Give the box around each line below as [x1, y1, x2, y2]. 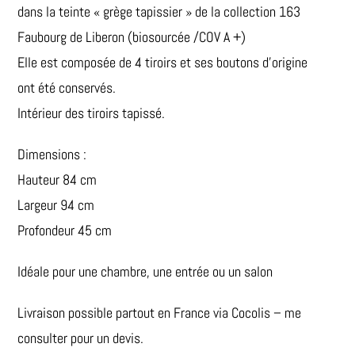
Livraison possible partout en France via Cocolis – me [17, 303, 302, 322]
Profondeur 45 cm [17, 220, 113, 239]
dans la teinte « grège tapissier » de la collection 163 [17, 2, 301, 21]
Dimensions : [17, 144, 87, 163]
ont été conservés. [17, 78, 116, 97]
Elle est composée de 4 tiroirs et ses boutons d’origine [17, 52, 308, 71]
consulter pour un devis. [17, 328, 144, 347]
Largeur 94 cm [17, 195, 95, 214]
